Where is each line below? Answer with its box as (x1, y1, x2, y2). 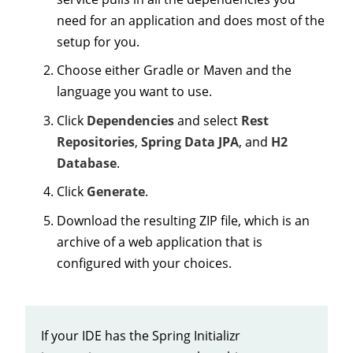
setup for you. (57, 32, 139, 50)
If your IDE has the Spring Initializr (41, 326, 240, 344)
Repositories (57, 132, 135, 150)
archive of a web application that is (57, 232, 262, 251)
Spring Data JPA (141, 132, 239, 150)
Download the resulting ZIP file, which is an (57, 211, 310, 229)
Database (57, 154, 117, 172)
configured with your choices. (57, 254, 232, 272)
